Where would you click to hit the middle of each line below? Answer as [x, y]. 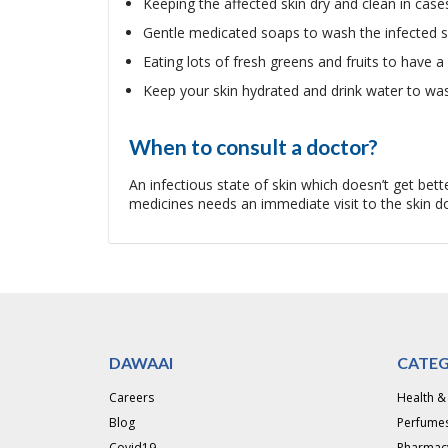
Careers [131, 397]
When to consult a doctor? [253, 146]
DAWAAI [140, 362]
